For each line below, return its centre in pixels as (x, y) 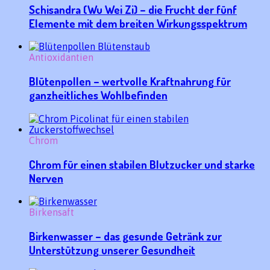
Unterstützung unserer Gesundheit (112, 250)
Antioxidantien (61, 58)
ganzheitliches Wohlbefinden (98, 95)
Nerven (46, 178)
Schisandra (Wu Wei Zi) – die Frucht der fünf (133, 9)
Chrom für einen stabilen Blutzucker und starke (142, 164)
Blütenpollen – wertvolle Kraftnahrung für (130, 81)
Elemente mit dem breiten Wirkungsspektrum (138, 23)
